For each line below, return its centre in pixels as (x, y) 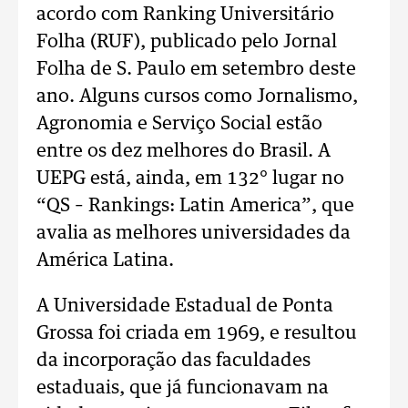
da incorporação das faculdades (173, 361)
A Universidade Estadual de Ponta (185, 306)
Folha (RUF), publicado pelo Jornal (187, 42)
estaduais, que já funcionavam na (183, 388)
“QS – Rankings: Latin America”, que (195, 206)
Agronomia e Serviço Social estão (179, 124)
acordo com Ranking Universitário (185, 15)
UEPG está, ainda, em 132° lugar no (190, 178)
